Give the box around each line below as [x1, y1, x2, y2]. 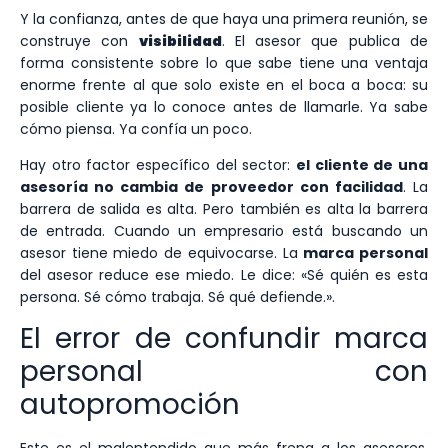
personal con [20, 352, 428, 392]
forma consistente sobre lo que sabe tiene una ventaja [20, 52, 428, 73]
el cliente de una [296, 154, 428, 175]
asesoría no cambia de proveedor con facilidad [20, 176, 403, 197]
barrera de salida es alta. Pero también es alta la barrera [20, 198, 428, 219]
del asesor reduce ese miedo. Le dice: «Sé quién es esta [20, 264, 428, 285]
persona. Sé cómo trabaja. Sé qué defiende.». [20, 286, 335, 307]
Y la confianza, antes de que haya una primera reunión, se [20, 8, 428, 29]
